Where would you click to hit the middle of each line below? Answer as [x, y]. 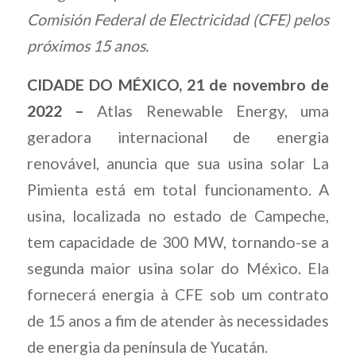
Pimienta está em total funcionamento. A [178, 190]
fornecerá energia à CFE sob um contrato [178, 295]
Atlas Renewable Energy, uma [213, 111]
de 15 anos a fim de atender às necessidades [178, 321]
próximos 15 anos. [87, 45]
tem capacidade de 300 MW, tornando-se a [178, 242]
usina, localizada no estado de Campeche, [178, 216]
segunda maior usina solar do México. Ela [178, 269]
